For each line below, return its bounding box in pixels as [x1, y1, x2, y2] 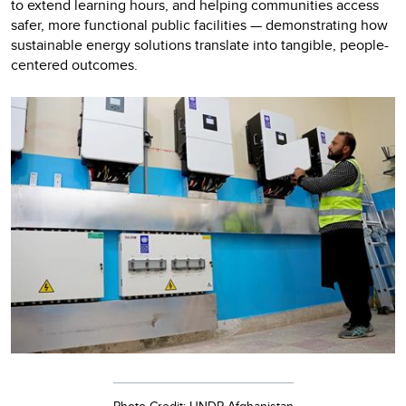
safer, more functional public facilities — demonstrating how [11, 14, 388, 36]
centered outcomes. [11, 54, 145, 76]
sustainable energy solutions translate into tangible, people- [11, 34, 389, 56]
